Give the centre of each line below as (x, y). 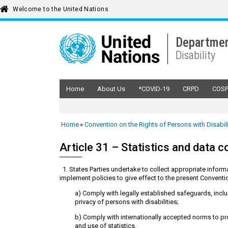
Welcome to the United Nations (61, 9)
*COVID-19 (154, 89)
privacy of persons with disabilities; (127, 202)
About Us (111, 89)
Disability (196, 55)
